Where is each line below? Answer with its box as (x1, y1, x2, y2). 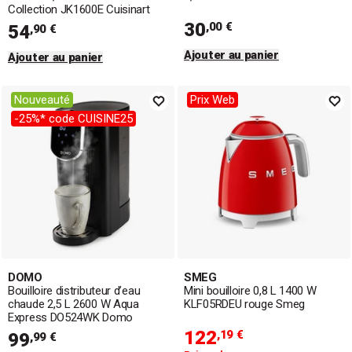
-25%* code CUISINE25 (14, 112, 133, 126)
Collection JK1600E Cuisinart (8, 2, 150, 16)
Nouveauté (14, 93, 70, 107)
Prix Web (190, 93, 235, 107)
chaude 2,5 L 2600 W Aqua (8, 297, 139, 311)
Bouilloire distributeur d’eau (8, 284, 141, 298)
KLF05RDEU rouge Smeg (184, 297, 305, 311)
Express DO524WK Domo (8, 310, 133, 324)
